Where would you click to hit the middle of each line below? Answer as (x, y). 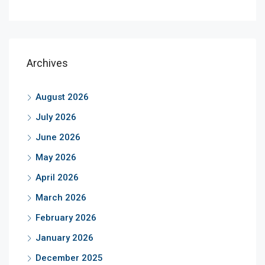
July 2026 (56, 117)
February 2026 (66, 218)
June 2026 (58, 138)
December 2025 (69, 258)
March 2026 (61, 198)
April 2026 (57, 178)
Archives (47, 63)
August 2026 (62, 97)
